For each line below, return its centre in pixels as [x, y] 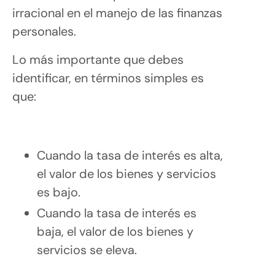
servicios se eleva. [87, 250]
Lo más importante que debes [98, 59]
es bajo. [60, 192]
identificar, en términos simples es [108, 78]
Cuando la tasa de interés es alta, [130, 155]
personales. [46, 31]
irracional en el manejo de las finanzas [117, 13]
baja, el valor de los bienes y [115, 231]
